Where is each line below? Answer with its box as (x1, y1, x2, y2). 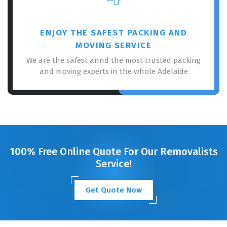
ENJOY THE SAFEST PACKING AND (40, 27, 187, 38)
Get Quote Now (85, 185, 142, 195)
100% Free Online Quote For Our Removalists (9, 145, 218, 158)
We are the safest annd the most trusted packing (26, 55, 201, 65)
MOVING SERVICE (75, 40, 152, 51)
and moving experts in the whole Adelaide (39, 66, 188, 76)
